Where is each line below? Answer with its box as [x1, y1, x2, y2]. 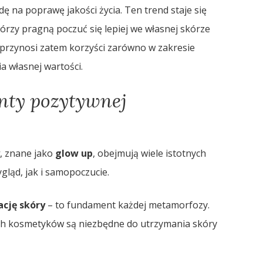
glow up [55, 147, 93, 160]
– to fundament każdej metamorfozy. [45, 198, 210, 212]
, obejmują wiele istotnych [92, 147, 206, 160]
